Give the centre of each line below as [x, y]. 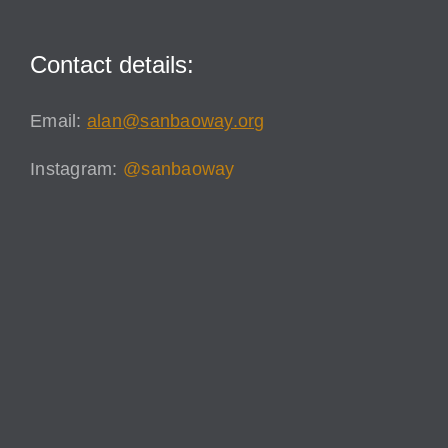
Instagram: [76, 169]
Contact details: [112, 65]
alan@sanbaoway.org [175, 121]
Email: [58, 121]
